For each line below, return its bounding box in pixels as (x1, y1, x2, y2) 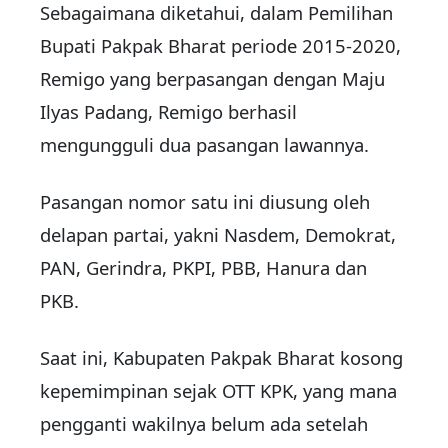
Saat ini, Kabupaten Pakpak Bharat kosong (40, 345, 403, 371)
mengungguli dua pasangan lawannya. (40, 132, 369, 158)
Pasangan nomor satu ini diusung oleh (40, 189, 370, 215)
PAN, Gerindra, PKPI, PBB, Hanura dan (40, 255, 367, 281)
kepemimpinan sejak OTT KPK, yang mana (40, 378, 397, 404)
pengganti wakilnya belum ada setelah (40, 411, 368, 437)
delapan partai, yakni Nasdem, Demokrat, (40, 222, 396, 248)
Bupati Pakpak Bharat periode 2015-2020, (40, 33, 401, 59)
